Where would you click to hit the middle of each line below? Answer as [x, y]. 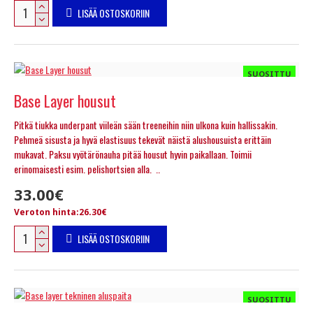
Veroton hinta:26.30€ [60, 212]
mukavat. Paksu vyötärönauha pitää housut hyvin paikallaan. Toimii [133, 154]
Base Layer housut [65, 100]
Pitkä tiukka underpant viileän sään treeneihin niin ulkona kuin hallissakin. [146, 124]
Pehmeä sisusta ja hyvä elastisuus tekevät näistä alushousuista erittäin [143, 139]
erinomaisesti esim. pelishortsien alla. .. [87, 168]
